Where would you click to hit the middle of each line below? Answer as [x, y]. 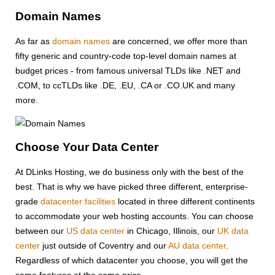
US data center [95, 231]
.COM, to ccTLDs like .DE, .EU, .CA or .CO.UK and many [125, 85]
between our [41, 231]
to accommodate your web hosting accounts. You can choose [134, 216]
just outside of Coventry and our [104, 246]
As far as [34, 41]
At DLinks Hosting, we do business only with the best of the [130, 172]
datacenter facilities [78, 202]
